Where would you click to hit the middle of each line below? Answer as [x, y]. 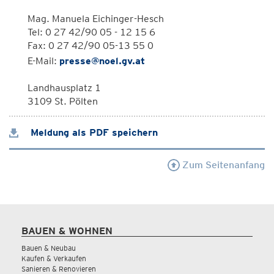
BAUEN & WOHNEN [67, 231]
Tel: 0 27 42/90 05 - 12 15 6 [91, 32]
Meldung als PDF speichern [93, 132]
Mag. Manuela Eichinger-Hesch [96, 19]
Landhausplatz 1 [64, 88]
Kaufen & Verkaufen [54, 258]
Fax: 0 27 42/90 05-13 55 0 [91, 46]
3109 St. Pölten [63, 101]
